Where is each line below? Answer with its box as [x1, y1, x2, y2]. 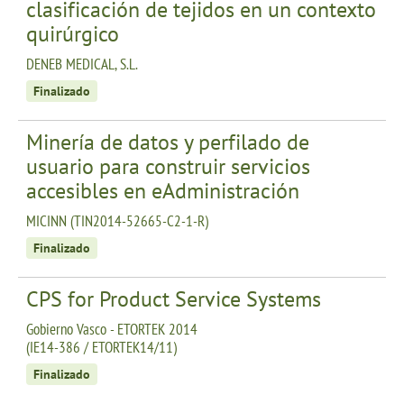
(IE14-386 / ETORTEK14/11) [26, 336, 177, 357]
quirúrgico [26, 19, 119, 48]
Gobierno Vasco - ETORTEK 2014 [26, 318, 197, 339]
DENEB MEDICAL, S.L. [26, 53, 138, 74]
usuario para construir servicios [26, 151, 310, 180]
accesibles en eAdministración [26, 176, 299, 205]
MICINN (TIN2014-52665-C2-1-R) [26, 210, 208, 231]
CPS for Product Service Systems [26, 284, 321, 313]
